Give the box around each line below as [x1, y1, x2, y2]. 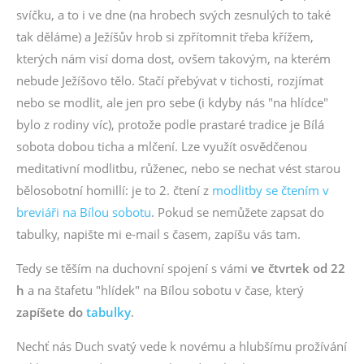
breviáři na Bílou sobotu [16, 204, 151, 220]
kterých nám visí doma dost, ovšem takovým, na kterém [16, 50, 331, 67]
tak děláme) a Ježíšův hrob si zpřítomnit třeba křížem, [16, 28, 314, 45]
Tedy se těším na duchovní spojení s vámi [16, 260, 251, 276]
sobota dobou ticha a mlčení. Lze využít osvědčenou [16, 138, 307, 154]
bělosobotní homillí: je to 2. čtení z [16, 182, 212, 198]
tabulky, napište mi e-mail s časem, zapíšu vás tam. [16, 226, 301, 242]
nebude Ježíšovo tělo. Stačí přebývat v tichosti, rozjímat [16, 72, 323, 89]
